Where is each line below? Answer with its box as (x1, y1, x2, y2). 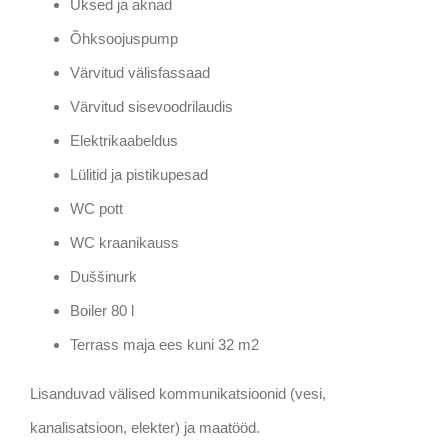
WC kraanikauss (69, 233, 179, 251)
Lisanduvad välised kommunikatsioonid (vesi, (29, 384, 326, 402)
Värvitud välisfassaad (69, 63, 210, 81)
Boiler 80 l (69, 301, 134, 319)
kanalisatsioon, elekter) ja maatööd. (29, 418, 260, 436)
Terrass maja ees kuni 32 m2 (69, 335, 259, 353)
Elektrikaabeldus (69, 131, 178, 149)
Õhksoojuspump (69, 29, 178, 47)
